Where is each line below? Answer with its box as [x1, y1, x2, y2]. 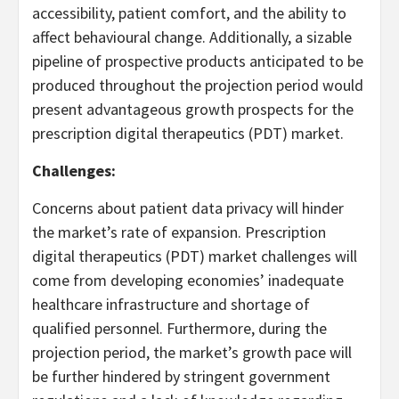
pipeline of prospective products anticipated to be [32, 51, 363, 71]
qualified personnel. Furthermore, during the [32, 318, 327, 338]
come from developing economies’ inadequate [32, 270, 344, 290]
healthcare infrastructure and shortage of [32, 294, 310, 314]
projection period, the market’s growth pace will [32, 342, 352, 362]
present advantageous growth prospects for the [32, 99, 354, 119]
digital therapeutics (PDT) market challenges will [32, 246, 357, 266]
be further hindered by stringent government [32, 366, 330, 387]
